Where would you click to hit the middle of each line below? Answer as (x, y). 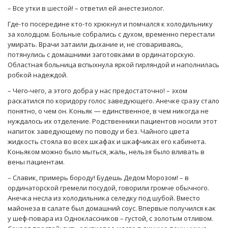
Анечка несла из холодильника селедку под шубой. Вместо (104, 198)
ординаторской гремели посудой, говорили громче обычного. (108, 188)
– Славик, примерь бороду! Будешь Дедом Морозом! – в (98, 178)
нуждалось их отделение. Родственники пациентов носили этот (112, 121)
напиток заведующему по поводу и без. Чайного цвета (98, 132)
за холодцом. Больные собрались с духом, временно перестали (111, 34)
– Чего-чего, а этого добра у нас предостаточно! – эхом (97, 91)
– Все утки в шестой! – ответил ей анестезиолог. (86, 8)
